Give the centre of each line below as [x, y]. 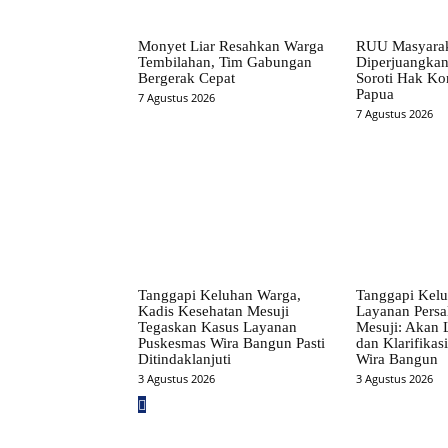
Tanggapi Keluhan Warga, [219, 295]
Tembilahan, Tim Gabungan [225, 61]
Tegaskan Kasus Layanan [217, 327]
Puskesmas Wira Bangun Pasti [231, 343]
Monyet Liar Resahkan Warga [231, 45]
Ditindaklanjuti [184, 359]
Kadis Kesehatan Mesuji [213, 311]
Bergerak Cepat [186, 77]
